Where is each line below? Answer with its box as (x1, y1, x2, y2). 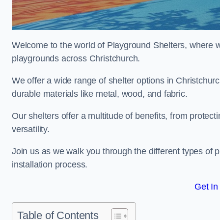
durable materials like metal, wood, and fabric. (12, 89, 188, 99)
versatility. (12, 124, 50, 134)
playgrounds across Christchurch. (12, 54, 140, 63)
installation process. (12, 160, 88, 169)
